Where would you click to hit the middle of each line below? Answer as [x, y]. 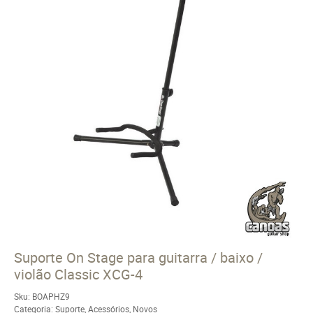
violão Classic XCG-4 [78, 274]
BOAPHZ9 [51, 296]
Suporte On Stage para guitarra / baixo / [138, 257]
